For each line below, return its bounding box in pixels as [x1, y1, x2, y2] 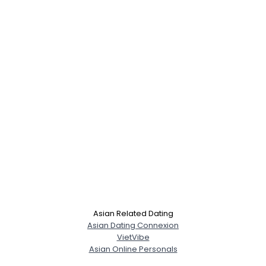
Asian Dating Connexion [87, 220, 179, 231]
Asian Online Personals [88, 243, 178, 255]
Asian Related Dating [93, 208, 173, 219]
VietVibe [116, 232, 150, 243]
